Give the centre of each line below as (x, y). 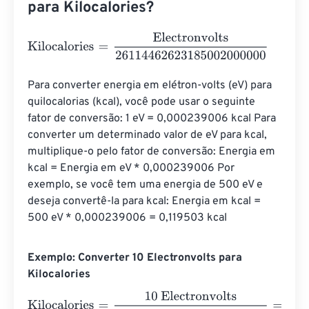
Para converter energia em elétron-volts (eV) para (151, 86)
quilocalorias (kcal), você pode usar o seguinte (143, 102)
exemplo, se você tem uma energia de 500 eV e (147, 185)
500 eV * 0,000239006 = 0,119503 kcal (127, 218)
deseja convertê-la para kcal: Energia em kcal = (146, 202)
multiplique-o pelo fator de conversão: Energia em (153, 152)
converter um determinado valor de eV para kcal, (149, 136)
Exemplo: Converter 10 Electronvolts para (135, 258)
